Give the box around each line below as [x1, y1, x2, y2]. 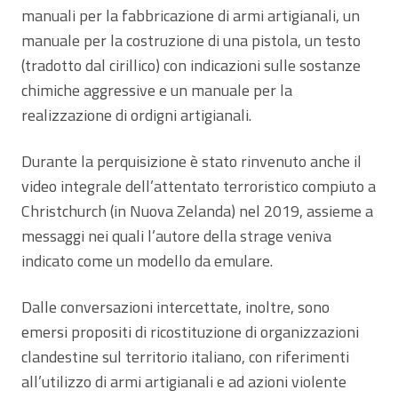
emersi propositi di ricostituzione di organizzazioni [21, 320, 359, 345]
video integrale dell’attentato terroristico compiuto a [21, 174, 376, 199]
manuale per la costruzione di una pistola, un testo [21, 28, 361, 53]
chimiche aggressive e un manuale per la [21, 78, 292, 103]
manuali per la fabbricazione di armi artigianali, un [21, 4, 360, 28]
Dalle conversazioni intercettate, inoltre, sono [21, 295, 330, 320]
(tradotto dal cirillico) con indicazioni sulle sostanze [21, 53, 361, 78]
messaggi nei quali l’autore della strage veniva [21, 224, 331, 249]
